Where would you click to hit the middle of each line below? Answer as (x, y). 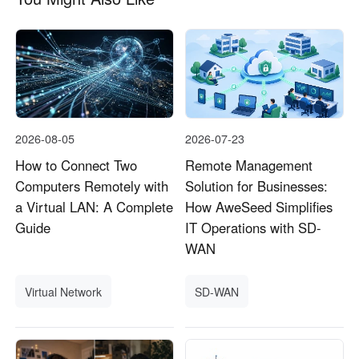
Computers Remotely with (92, 186)
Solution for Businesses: (257, 186)
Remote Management (249, 165)
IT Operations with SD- (254, 228)
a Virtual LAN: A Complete (95, 207)
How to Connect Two (77, 165)
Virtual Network (64, 291)
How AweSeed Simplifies (259, 207)
